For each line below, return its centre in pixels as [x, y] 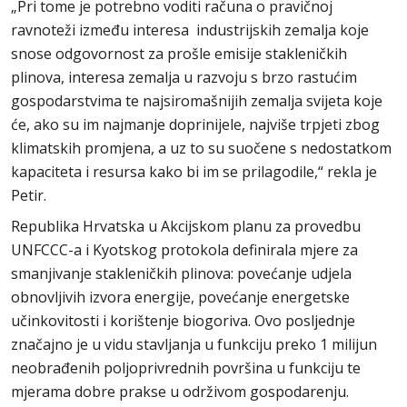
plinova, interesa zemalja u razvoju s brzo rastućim [184, 77]
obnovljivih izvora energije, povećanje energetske [180, 297]
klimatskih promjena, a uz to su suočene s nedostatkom [201, 148]
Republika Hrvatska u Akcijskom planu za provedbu [186, 226]
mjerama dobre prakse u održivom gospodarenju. [180, 392]
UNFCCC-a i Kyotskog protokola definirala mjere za [184, 250]
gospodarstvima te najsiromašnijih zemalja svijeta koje [197, 101]
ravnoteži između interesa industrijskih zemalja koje [190, 30]
